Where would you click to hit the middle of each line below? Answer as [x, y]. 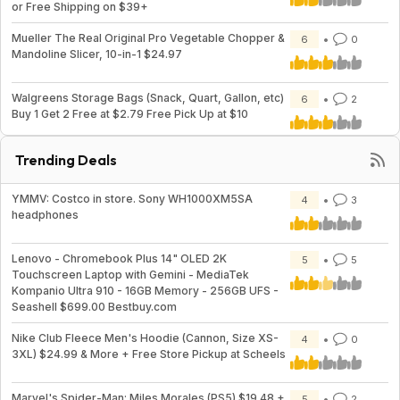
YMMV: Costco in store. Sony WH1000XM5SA [132, 199]
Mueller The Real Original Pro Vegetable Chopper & [148, 38]
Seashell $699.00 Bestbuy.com [94, 307]
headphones [45, 215]
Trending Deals [66, 160]
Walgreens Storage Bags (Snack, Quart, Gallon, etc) [148, 98]
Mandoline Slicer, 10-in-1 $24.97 [97, 54]
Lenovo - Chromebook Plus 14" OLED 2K [119, 258]
